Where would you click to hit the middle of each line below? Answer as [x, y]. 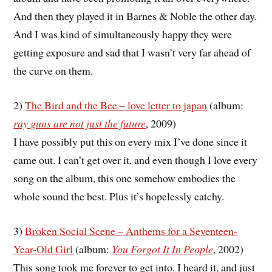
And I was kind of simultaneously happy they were [123, 34]
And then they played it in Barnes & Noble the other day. [135, 15]
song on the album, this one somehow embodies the [125, 178]
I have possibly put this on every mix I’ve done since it [131, 141]
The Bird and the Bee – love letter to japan [116, 105]
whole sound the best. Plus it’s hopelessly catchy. [119, 196]
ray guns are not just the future [80, 123]
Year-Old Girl [43, 249]
